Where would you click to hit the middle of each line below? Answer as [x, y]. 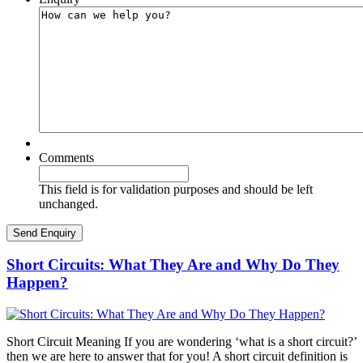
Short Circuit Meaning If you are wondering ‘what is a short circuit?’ [181, 342]
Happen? [37, 283]
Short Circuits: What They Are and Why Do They [173, 265]
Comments [66, 157]
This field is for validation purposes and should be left [176, 189]
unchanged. [68, 203]
